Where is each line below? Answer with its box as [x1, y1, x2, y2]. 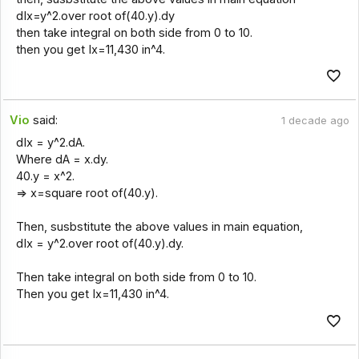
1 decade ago [280, 115, 349, 127]
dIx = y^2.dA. [15, 135, 85, 151]
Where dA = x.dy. [15, 152, 108, 167]
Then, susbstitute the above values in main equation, [15, 220, 303, 235]
